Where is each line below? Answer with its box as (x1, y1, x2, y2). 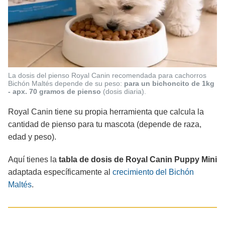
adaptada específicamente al (8, 167, 113, 176)
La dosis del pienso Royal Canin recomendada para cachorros (8, 71, 206, 79)
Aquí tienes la (8, 155, 59, 164)
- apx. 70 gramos (8, 87, 65, 95)
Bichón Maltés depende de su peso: (8, 79, 124, 87)
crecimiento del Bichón (113, 167, 194, 176)
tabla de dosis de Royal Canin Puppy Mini (59, 155, 217, 164)
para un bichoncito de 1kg (124, 79, 214, 87)
